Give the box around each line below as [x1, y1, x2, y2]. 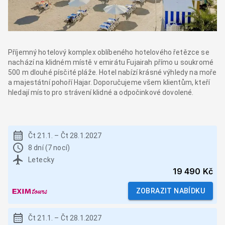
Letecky [28, 156, 55, 164]
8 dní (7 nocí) [28, 144, 70, 152]
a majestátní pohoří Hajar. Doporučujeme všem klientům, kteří [8, 78, 210, 87]
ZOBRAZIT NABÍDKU [136, 187, 205, 195]
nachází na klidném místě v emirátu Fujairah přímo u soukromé [8, 58, 213, 67]
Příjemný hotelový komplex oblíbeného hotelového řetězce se [8, 48, 209, 57]
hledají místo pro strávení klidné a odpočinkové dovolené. [8, 88, 194, 97]
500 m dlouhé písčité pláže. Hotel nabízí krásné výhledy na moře [8, 68, 217, 77]
